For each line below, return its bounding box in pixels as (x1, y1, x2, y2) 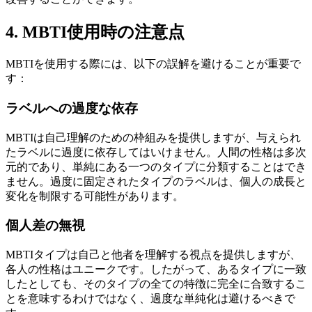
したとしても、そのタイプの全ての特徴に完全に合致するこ (6, 278, 306, 290)
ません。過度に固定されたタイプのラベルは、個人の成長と (6, 175, 306, 187)
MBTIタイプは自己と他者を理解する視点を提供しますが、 (6, 249, 301, 261)
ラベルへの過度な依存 (6, 100, 138, 116)
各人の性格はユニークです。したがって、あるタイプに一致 (6, 263, 306, 276)
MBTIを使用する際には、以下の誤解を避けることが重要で (6, 58, 301, 70)
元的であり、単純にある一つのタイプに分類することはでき (6, 160, 306, 173)
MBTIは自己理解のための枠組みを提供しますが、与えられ (6, 131, 301, 143)
